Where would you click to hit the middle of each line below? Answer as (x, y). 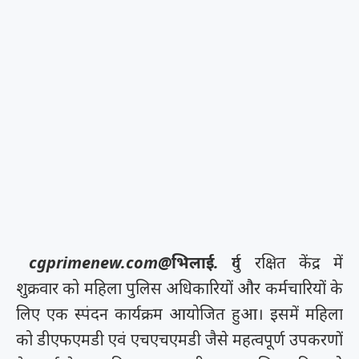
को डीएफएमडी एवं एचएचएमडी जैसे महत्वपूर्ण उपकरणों (179, 339)
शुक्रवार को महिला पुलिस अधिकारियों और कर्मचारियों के (179, 288)
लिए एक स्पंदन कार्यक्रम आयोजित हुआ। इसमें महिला (179, 314)
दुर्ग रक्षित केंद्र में (281, 262)
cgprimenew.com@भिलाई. (124, 262)
